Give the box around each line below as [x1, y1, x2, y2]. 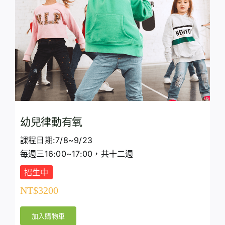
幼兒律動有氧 [20, 116, 83, 129]
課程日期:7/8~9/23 [20, 135, 93, 146]
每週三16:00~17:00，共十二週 [20, 149, 134, 159]
